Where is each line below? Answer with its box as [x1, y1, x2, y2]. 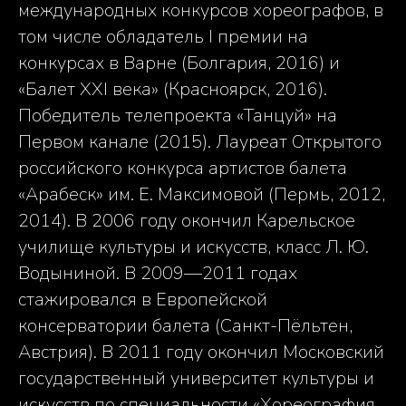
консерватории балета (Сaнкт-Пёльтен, [18, 314, 353, 339]
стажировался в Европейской [18, 287, 267, 313]
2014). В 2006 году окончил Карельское [18, 208, 355, 234]
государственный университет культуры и [18, 366, 374, 391]
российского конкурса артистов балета [18, 156, 347, 181]
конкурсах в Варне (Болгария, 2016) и [18, 51, 340, 76]
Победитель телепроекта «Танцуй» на [18, 103, 337, 129]
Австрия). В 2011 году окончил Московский [18, 340, 384, 365]
